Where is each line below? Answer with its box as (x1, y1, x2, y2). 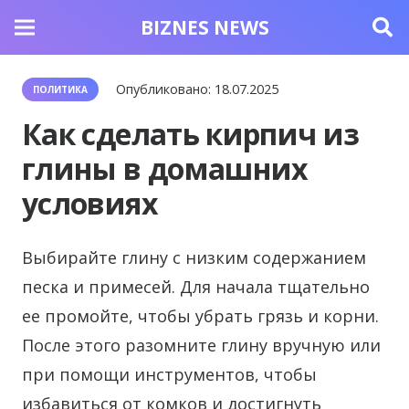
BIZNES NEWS (140, 14, 269, 40)
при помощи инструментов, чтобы (22, 363, 317, 385)
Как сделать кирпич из (22, 114, 360, 153)
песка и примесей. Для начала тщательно (22, 276, 370, 298)
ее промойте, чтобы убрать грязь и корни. (22, 305, 379, 327)
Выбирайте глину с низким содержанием (22, 246, 366, 268)
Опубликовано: (116, 80, 215, 98)
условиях (22, 184, 158, 223)
